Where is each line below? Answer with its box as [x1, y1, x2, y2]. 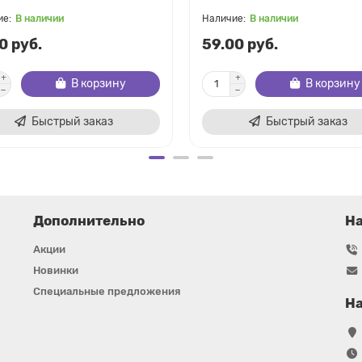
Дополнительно [32, 213, 145, 229]
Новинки [32, 264, 78, 276]
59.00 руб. [202, 35, 278, 53]
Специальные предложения [32, 285, 180, 297]
